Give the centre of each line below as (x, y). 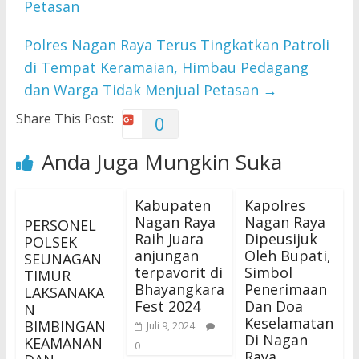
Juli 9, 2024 (170, 326)
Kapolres (275, 206)
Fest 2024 (167, 307)
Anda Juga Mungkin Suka (161, 162)
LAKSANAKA (64, 293)
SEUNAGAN (63, 259)
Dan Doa (274, 307)
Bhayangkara (179, 290)
